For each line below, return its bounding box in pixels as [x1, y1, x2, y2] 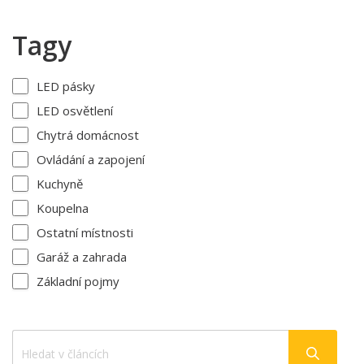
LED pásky [37, 78, 95, 95]
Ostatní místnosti [37, 224, 133, 241]
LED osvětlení [37, 102, 113, 119]
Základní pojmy [37, 273, 119, 290]
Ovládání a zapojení [37, 151, 145, 168]
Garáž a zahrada [37, 249, 127, 266]
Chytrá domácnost [37, 127, 139, 144]
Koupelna [37, 200, 89, 217]
